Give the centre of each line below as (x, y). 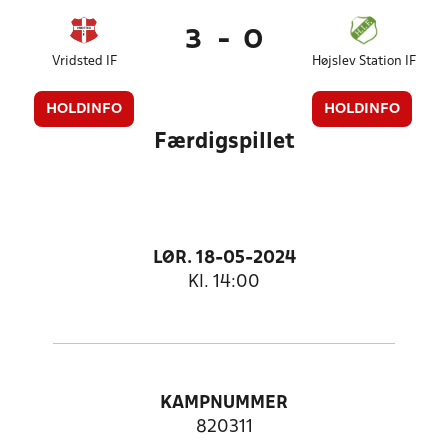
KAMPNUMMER (224, 403)
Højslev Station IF (363, 61)
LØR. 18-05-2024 (224, 258)
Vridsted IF (84, 61)
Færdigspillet (224, 142)
